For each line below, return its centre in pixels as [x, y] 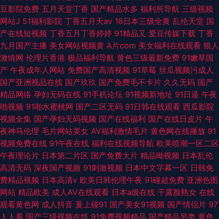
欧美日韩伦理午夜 [111, 180]
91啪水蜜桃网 [50, 107]
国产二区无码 [99, 107]
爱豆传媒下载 [172, 33]
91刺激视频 [103, 168]
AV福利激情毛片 [120, 131]
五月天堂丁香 [65, 9]
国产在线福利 [122, 119]
